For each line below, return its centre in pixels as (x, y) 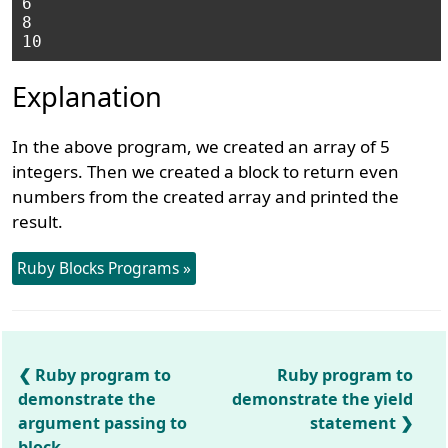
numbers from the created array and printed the (206, 196)
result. (38, 221)
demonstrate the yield (323, 399)
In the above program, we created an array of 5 (201, 146)
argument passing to (103, 423)
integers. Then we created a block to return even (206, 171)
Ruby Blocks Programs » (104, 268)
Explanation (87, 96)
